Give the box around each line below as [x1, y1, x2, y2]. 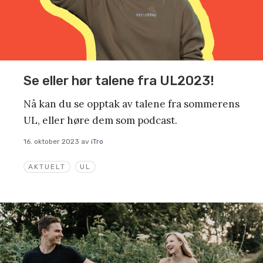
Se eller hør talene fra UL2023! [23, 72, 214, 89]
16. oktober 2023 [23, 137, 79, 146]
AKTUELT [28, 163, 66, 171]
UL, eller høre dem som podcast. [23, 113, 177, 127]
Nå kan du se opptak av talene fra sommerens [23, 97, 240, 110]
